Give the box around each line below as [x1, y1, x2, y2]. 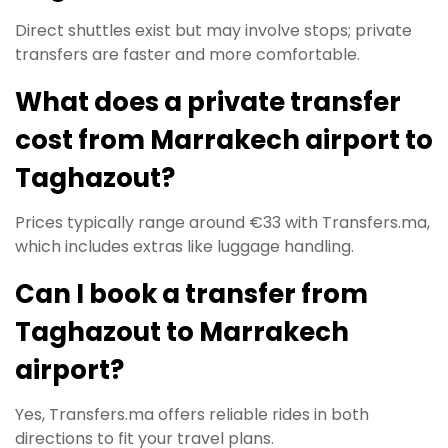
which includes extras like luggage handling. [15, 235, 354, 258]
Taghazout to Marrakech [15, 314, 349, 350]
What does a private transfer [15, 84, 401, 120]
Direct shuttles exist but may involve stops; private [15, 19, 412, 42]
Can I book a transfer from [15, 276, 368, 312]
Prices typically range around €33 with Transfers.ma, [15, 211, 430, 234]
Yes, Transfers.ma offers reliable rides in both [15, 403, 369, 426]
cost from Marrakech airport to [15, 122, 433, 158]
